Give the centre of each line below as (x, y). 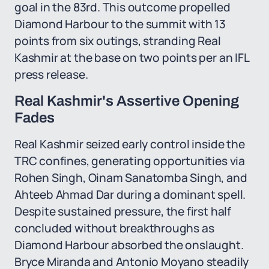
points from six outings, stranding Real (118, 41)
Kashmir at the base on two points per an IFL (132, 58)
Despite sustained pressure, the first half (123, 211)
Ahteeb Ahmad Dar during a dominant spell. (130, 195)
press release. (51, 74)
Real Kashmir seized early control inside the (130, 144)
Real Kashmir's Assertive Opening (127, 101)
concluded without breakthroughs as (114, 228)
